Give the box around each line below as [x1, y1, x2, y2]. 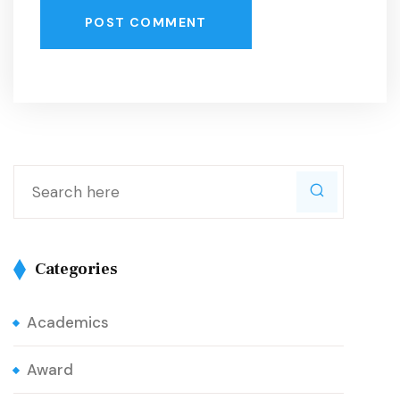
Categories [35, 258, 118, 279]
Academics [27, 312, 109, 332]
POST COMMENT [85, 13, 207, 30]
